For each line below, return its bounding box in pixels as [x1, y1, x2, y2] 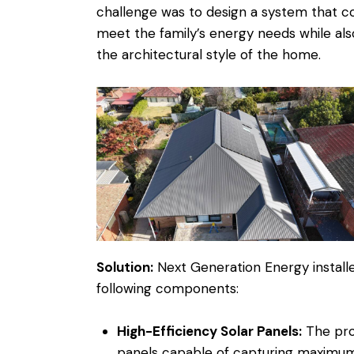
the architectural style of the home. [96, 46, 321, 64]
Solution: [96, 258, 153, 277]
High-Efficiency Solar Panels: [116, 322, 302, 340]
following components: [96, 280, 239, 298]
